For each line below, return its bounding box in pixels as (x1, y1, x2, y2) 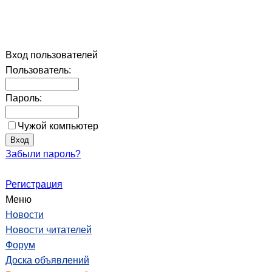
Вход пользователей (5, 50, 98, 60)
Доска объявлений (5, 255, 89, 265)
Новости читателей (5, 225, 92, 235)
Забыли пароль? (5, 149, 81, 159)
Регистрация (5, 179, 63, 189)
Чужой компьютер (18, 121, 98, 131)
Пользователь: (5, 65, 71, 75)
